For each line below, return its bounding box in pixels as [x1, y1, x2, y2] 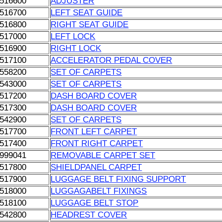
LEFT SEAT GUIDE [51, 8, 123, 17]
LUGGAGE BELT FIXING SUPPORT [51, 174, 186, 184]
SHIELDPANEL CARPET [51, 163, 142, 172]
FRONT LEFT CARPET [51, 127, 137, 136]
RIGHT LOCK [51, 44, 102, 53]
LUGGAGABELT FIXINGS [51, 186, 147, 196]
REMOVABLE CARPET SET [51, 151, 156, 160]
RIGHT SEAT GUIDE [51, 20, 129, 29]
